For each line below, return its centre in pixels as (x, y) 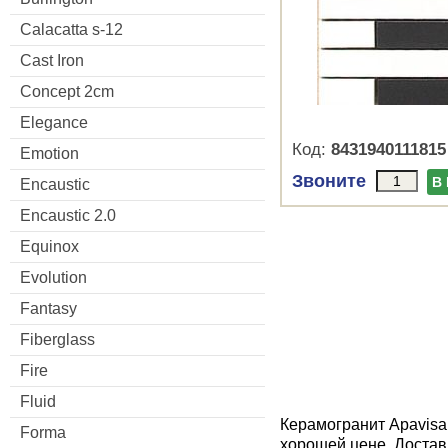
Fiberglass (57, 339)
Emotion (49, 153)
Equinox (49, 246)
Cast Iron (52, 60)
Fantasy (48, 308)
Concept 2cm (67, 91)
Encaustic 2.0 (68, 215)
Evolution (53, 277)
